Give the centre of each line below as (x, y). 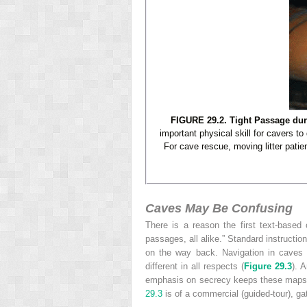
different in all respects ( (195, 266)
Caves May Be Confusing (219, 208)
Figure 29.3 (268, 266)
